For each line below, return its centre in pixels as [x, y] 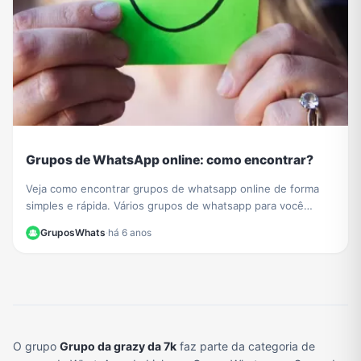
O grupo [36, 346]
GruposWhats [73, 233]
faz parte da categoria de [246, 346]
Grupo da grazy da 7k [118, 346]
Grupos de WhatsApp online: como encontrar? [170, 160]
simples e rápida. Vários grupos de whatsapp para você [165, 206]
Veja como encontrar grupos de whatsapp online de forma [172, 189]
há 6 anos [130, 233]
